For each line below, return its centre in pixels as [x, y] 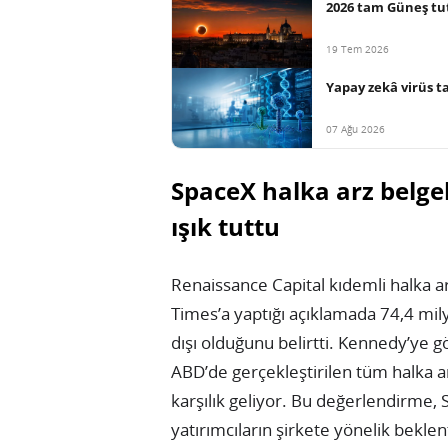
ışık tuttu [225, 226]
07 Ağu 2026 [355, 128]
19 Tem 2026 [357, 48]
